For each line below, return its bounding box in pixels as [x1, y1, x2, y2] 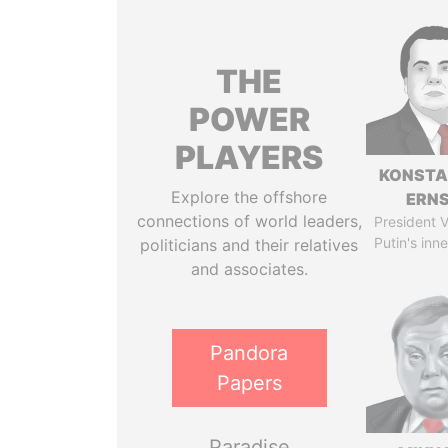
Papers [216, 371, 282, 395]
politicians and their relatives [140, 235, 359, 255]
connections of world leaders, [136, 211, 362, 231]
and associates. [190, 259, 308, 279]
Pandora [210, 341, 289, 365]
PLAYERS [175, 138, 324, 177]
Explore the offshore [171, 187, 328, 207]
